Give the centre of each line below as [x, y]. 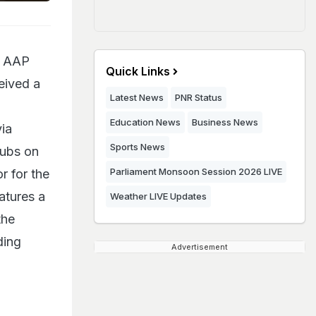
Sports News [138, 147]
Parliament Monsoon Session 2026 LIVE [196, 171]
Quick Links [138, 71]
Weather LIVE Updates [158, 196]
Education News [145, 122]
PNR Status [199, 97]
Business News [225, 122]
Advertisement [200, 247]
